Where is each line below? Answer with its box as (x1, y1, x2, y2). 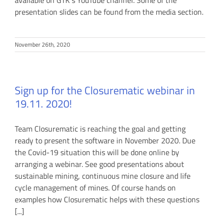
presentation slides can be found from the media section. (15, 6, 203, 18)
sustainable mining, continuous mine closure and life (15, 170, 191, 182)
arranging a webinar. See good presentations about (15, 158, 184, 170)
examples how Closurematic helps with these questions (15, 193, 199, 206)
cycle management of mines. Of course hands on (15, 182, 176, 194)
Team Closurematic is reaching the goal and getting (15, 123, 186, 135)
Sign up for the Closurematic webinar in (15, 82, 195, 99)
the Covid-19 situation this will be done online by (15, 146, 179, 159)
